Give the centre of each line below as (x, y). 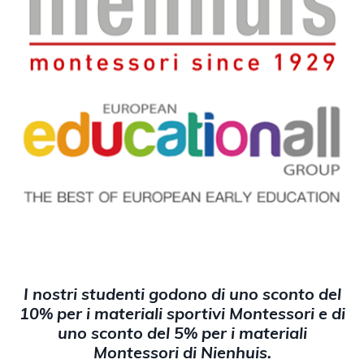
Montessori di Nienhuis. (182, 352)
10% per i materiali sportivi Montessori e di (182, 313)
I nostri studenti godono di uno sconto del (182, 293)
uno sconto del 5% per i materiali (182, 332)
